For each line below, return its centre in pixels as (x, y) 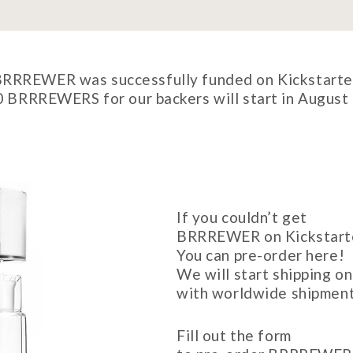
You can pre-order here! (261, 255)
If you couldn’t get (242, 217)
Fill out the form (234, 335)
